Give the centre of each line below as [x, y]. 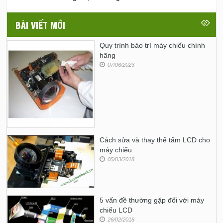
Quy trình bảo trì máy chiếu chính [153, 45]
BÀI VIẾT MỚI [40, 24]
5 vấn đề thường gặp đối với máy [152, 200]
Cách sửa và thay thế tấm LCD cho [155, 140]
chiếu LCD [116, 210]
